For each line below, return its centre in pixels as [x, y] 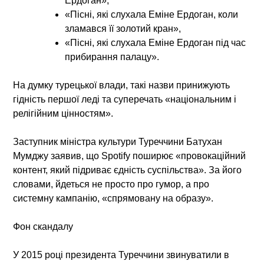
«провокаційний [211, 156]
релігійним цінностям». [63, 113]
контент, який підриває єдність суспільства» [109, 170]
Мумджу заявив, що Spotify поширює [95, 156]
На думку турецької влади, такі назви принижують [122, 85]
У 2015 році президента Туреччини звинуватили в [121, 255]
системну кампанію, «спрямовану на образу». [113, 198]
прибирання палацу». [112, 57]
